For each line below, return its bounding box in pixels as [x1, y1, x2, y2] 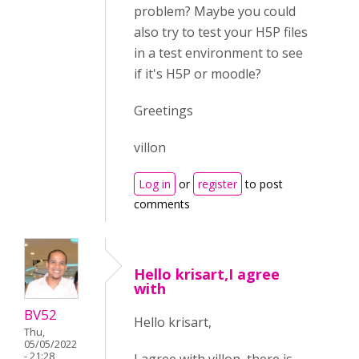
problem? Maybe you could [134, 2, 296, 20]
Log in [139, 176, 171, 192]
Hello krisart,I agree [134, 264, 280, 284]
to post [242, 176, 283, 192]
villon [134, 139, 166, 156]
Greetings [134, 102, 193, 119]
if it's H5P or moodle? [134, 65, 261, 83]
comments [134, 196, 190, 212]
